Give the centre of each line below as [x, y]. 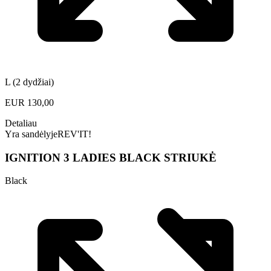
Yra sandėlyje [31, 134]
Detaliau [21, 123]
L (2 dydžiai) [29, 82]
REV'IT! [74, 134]
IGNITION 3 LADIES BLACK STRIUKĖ [111, 157]
